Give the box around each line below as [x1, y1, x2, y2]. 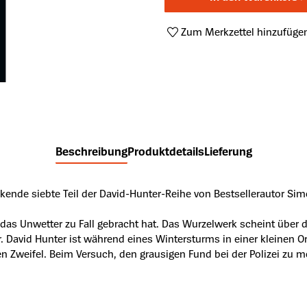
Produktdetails [127, 145, 204, 158]
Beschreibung [55, 145, 127, 158]
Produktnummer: [164, 40, 250, 53]
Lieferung [204, 145, 252, 158]
